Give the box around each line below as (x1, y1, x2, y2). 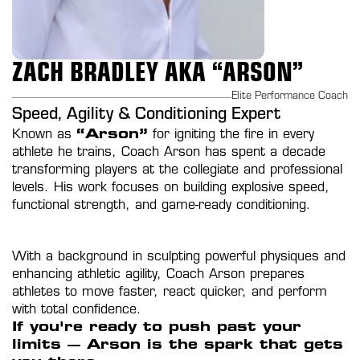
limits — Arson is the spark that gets (12, 339, 343, 352)
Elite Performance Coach (231, 92, 348, 103)
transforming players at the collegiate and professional (12, 164, 342, 177)
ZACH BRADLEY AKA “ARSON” (12, 62, 303, 88)
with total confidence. (12, 304, 141, 317)
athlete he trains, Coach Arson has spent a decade (12, 146, 325, 159)
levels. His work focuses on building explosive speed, (12, 182, 329, 194)
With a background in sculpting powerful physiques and (12, 251, 346, 264)
